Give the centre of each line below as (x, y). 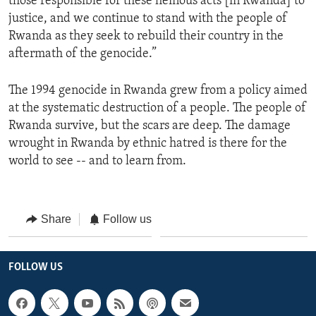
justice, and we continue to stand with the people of (148, 18)
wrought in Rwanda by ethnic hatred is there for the (148, 143)
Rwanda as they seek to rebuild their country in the (146, 36)
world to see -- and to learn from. (97, 161)
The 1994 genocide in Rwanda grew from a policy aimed (158, 90)
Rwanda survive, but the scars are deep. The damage (150, 126)
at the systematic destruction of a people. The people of (157, 108)
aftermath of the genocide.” (83, 54)
